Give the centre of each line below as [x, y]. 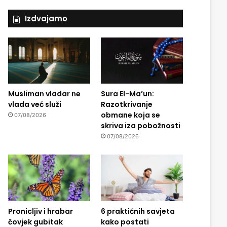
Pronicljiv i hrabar [40, 211]
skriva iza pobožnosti [140, 126]
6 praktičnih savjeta [138, 211]
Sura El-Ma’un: [127, 94]
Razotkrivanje [126, 105]
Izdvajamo [46, 18]
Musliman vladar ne [44, 94]
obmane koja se [130, 115]
